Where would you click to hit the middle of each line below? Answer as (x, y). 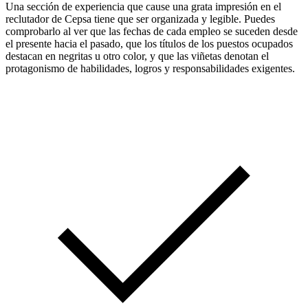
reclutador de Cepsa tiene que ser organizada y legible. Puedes (140, 19)
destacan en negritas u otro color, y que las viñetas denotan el (137, 56)
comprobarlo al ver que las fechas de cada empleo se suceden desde (152, 31)
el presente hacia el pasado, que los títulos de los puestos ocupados (149, 43)
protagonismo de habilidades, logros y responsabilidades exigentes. (150, 68)
